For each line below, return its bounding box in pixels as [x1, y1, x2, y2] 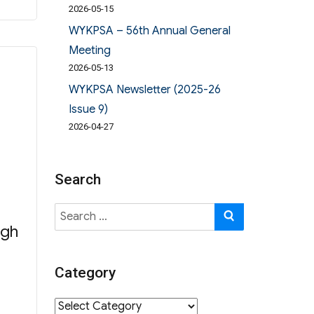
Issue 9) [68, 102, 108, 116]
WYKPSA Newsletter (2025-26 [68, 82, 221, 97]
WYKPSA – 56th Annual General [68, 23, 231, 38]
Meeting [68, 43, 111, 57]
